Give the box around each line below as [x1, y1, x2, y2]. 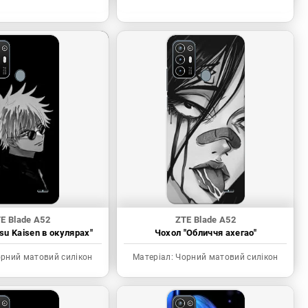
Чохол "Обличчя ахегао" [154, 228, 257, 239]
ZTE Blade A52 [175, 214, 236, 225]
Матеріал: [133, 252, 174, 263]
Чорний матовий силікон [173, 252, 278, 263]
